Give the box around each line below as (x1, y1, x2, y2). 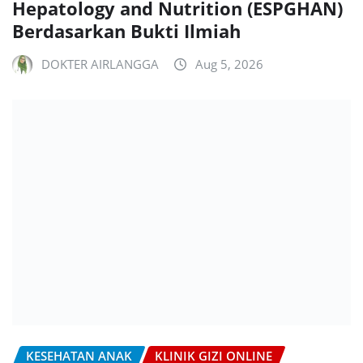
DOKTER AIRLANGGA (41, 56, 159, 73)
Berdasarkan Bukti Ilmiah (12, 19, 241, 44)
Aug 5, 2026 (195, 56, 263, 73)
